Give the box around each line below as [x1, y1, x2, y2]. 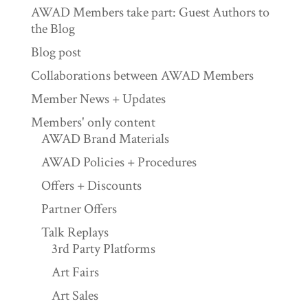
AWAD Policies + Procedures [41, 153, 197, 172]
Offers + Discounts [41, 177, 142, 195]
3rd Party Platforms [51, 240, 155, 258]
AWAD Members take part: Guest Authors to [30, 3, 269, 22]
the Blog [30, 20, 75, 38]
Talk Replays [41, 223, 109, 242]
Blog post [30, 43, 81, 62]
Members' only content [30, 113, 155, 132]
